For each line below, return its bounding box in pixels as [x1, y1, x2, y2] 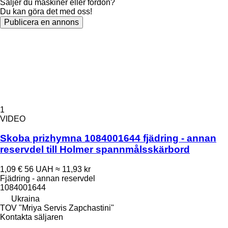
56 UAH [24, 165, 53, 174]
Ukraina [11, 194, 40, 203]
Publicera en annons [4, 17, 79, 26]
